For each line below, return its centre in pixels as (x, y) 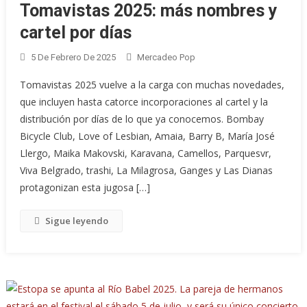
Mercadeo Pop (167, 58)
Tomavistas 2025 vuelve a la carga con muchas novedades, (152, 85)
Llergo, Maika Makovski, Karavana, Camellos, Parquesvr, (146, 153)
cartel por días (76, 33)
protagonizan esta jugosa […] (85, 188)
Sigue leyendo (77, 221)
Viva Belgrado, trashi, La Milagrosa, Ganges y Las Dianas (147, 171)
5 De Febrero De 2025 (74, 58)
